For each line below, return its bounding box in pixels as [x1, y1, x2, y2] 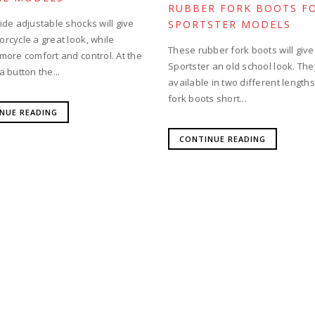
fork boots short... [168, 92, 247, 105]
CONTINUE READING [179, 134, 266, 144]
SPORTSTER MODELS [168, 18, 291, 31]
